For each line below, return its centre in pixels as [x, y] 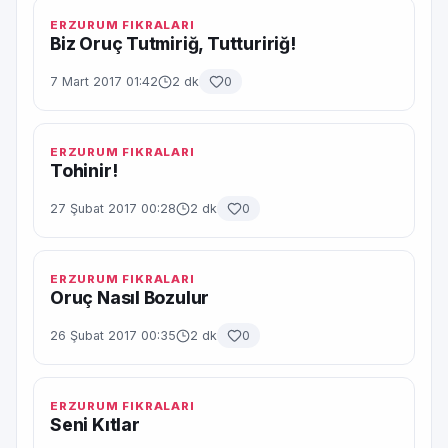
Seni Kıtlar [95, 424]
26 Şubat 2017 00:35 [113, 335]
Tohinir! [84, 170]
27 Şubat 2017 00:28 [113, 208]
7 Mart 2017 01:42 [104, 81]
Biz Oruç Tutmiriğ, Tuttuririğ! [173, 43]
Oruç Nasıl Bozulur [130, 297]
